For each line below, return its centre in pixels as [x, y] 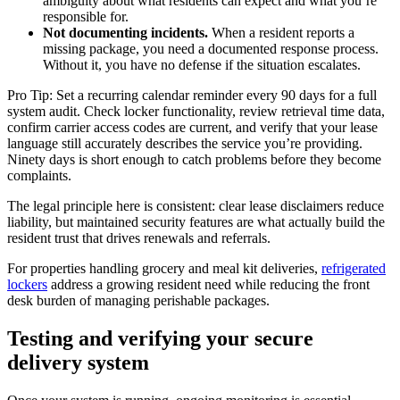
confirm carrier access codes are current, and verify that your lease [192, 128]
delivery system [78, 363]
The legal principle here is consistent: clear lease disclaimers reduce [196, 206]
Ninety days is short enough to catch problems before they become [194, 160]
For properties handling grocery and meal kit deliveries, [164, 269]
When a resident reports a [281, 33]
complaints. [39, 176]
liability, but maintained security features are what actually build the [196, 222]
